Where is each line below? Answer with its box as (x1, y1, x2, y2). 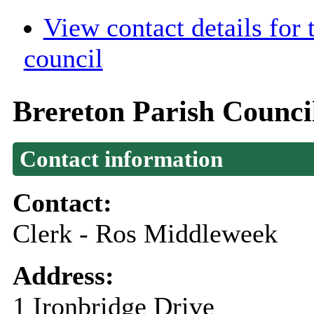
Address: (12, 261, 121, 291)
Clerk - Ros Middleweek (12, 219, 278, 249)
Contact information (19, 146, 223, 172)
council (23, 43, 103, 74)
